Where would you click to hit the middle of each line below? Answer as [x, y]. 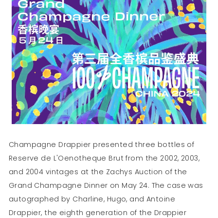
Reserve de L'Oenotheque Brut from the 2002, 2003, [104, 158]
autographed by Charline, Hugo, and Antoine [92, 199]
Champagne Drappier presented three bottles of [101, 145]
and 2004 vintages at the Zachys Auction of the [98, 172]
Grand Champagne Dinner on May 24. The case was [106, 186]
